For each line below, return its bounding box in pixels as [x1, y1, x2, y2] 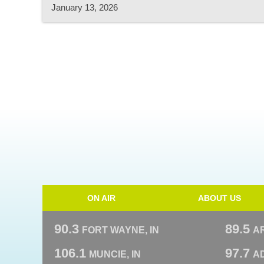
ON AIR [87, 193, 115, 203]
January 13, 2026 [51, 2, 118, 12]
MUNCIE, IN [89, 249, 141, 259]
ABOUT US [197, 193, 241, 203]
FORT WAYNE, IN [82, 225, 159, 235]
